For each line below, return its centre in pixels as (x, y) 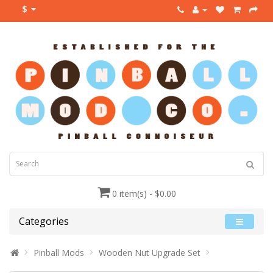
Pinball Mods (59, 252)
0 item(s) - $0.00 (144, 193)
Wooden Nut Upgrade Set (150, 252)
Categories (44, 221)
